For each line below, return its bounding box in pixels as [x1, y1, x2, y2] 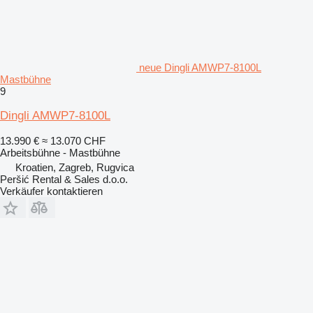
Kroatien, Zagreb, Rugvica [15, 161, 134, 173]
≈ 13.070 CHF [42, 134, 105, 147]
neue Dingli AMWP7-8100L [139, 61, 261, 73]
